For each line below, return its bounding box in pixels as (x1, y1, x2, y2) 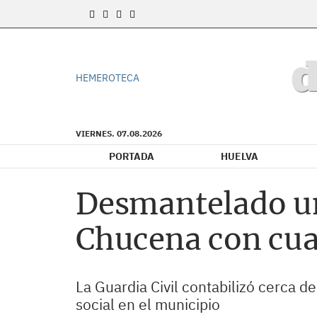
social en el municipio (76, 294, 220, 314)
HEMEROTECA (76, 71, 139, 84)
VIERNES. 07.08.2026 (76, 128, 162, 139)
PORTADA (109, 150, 154, 163)
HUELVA (221, 150, 258, 163)
